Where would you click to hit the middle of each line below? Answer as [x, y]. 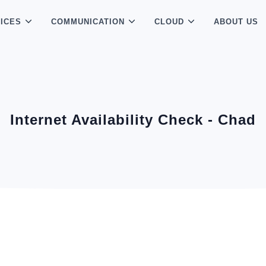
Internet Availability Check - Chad [133, 120]
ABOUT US [236, 22]
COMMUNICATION [88, 22]
